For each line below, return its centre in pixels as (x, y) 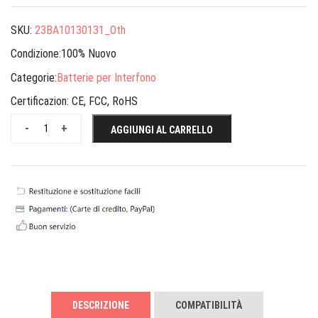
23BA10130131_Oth (80, 30)
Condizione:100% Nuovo (64, 54)
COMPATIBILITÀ (209, 306)
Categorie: (34, 77)
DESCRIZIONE (101, 306)
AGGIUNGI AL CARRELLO (162, 130)
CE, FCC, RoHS (105, 102)
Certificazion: (41, 102)
